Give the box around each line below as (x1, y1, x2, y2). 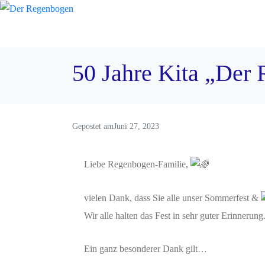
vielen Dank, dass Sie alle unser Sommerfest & (84, 193, 261, 203)
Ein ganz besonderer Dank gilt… (84, 243, 207, 254)
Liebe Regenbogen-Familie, (84, 159, 190, 169)
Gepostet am (72, 122, 114, 131)
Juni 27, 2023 (114, 122, 159, 131)
